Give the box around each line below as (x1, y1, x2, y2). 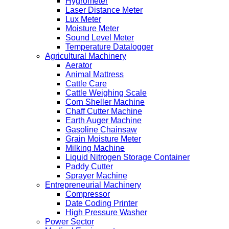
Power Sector (45, 217, 94, 226)
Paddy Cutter (65, 162, 113, 171)
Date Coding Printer (65, 199, 138, 208)
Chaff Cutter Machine (65, 107, 142, 116)
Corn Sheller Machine (65, 98, 145, 106)
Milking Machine (65, 144, 125, 152)
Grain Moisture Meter (65, 134, 141, 143)
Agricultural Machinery (45, 52, 126, 60)
